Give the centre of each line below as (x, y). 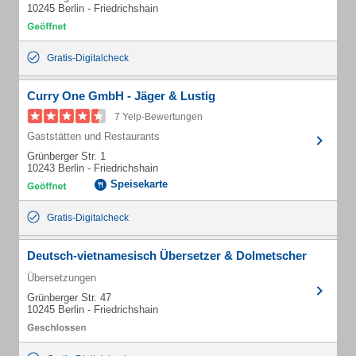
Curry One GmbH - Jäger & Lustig (121, 96)
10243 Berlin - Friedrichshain (93, 168)
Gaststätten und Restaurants (93, 136)
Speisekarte (139, 184)
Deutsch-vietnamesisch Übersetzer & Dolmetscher (167, 255)
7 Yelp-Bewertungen (159, 117)
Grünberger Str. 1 (66, 156)
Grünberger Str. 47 (69, 298)
